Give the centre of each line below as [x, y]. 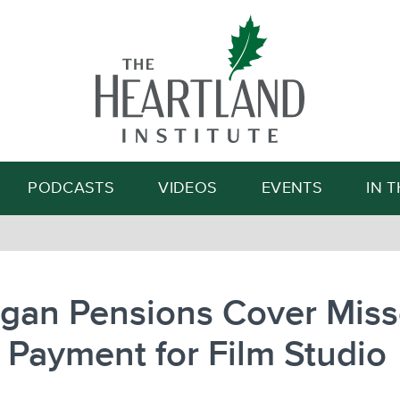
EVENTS [292, 188]
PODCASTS [71, 188]
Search [284, 99]
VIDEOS [188, 188]
